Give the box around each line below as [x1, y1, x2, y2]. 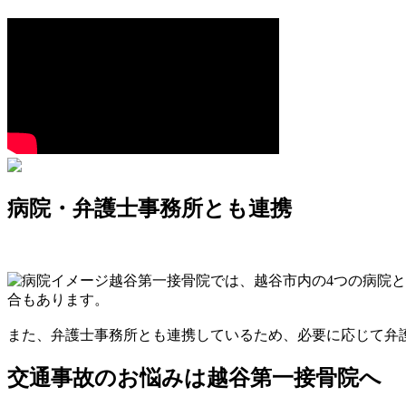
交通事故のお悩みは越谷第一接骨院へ [7, 365, 382, 390]
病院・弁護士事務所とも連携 [7, 197, 292, 221]
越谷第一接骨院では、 [109, 272, 254, 288]
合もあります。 [7, 291, 109, 307]
